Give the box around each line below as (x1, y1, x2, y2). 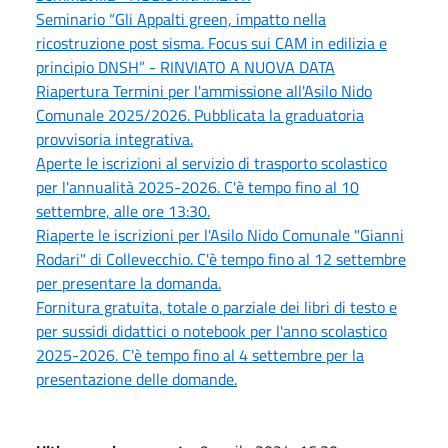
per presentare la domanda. (36, 270, 221, 295)
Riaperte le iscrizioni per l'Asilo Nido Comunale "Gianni (36, 222, 404, 247)
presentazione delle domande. (36, 366, 237, 391)
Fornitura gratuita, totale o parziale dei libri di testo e (36, 294, 397, 319)
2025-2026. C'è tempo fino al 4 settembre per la (36, 342, 364, 367)
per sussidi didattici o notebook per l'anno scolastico (36, 318, 387, 343)
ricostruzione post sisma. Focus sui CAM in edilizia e (36, 30, 387, 55)
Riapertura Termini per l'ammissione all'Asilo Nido (36, 78, 372, 103)
